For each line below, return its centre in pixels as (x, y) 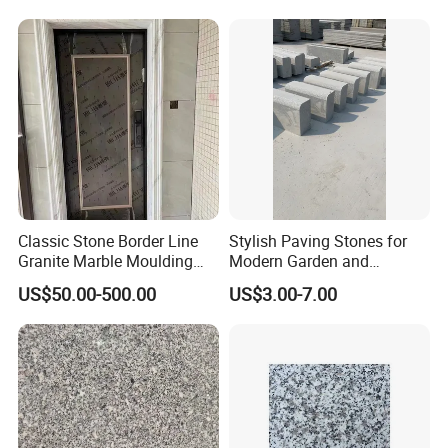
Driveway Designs (291, 281)
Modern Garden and (298, 261)
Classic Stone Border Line (108, 241)
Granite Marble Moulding (106, 261)
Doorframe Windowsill (97, 281)
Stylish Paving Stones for (317, 241)
